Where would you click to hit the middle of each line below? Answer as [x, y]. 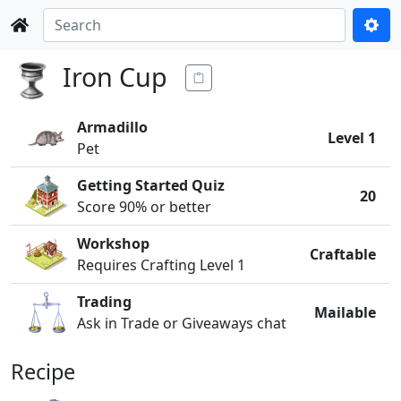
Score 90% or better [144, 207]
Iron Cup [115, 77]
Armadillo [112, 127]
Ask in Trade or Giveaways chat [182, 323]
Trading [104, 302]
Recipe [43, 371]
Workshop [113, 243]
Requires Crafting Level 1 [161, 265]
